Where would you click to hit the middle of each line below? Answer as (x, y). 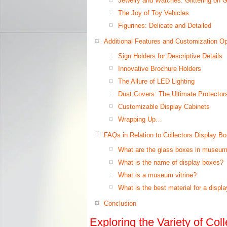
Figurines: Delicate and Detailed (165, 25)
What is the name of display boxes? (171, 162)
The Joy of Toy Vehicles (154, 13)
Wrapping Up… (140, 119)
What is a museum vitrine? (157, 175)
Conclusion (120, 203)
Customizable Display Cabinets (164, 106)
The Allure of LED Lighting (156, 81)
